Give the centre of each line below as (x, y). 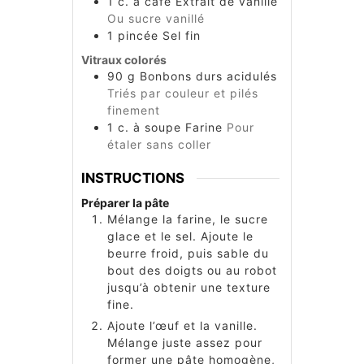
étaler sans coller (159, 145)
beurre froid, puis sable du (188, 253)
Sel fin (182, 36)
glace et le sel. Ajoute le (180, 236)
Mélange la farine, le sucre (188, 219)
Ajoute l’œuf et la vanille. (182, 325)
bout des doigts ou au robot (192, 270)
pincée (138, 36)
